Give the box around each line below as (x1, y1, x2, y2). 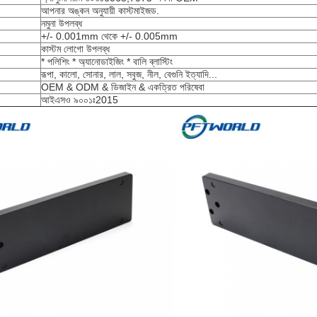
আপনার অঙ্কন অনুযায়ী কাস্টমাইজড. (41, 5, 159, 16)
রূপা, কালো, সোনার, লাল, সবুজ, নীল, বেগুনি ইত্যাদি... (41, 69, 217, 80)
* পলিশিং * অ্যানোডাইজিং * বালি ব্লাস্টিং (41, 56, 173, 67)
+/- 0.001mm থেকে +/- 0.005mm (41, 30, 178, 42)
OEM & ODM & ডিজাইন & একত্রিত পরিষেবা (41, 81, 204, 93)
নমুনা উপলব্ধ (41, 18, 82, 29)
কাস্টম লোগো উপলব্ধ (41, 43, 110, 54)
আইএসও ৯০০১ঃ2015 (41, 94, 118, 105)
